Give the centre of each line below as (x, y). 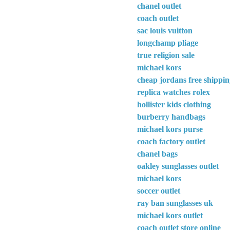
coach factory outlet (171, 142)
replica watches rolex (174, 92)
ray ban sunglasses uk (175, 203)
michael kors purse (170, 129)
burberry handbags (171, 117)
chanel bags (157, 154)
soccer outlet (159, 191)
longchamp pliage (168, 43)
